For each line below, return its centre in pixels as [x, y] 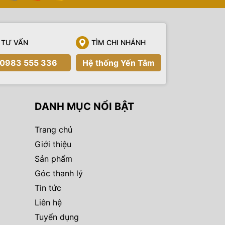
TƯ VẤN [15, 43]
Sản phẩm [53, 158]
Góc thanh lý [59, 173]
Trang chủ [53, 129]
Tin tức [48, 188]
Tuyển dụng [57, 217]
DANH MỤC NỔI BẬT [84, 106]
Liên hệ [48, 202]
